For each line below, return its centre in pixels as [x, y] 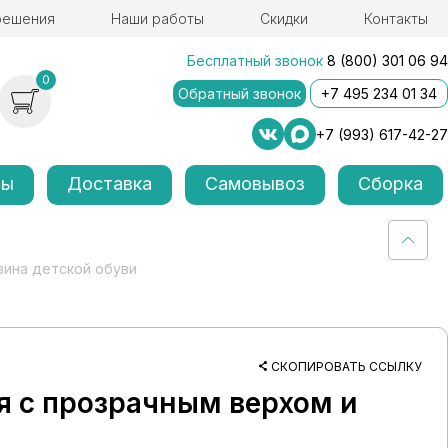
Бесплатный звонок [255, 60]
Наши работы [157, 18]
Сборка [390, 183]
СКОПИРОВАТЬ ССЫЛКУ [346, 366]
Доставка [110, 183]
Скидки [283, 18]
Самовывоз [255, 183]
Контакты [395, 18]
